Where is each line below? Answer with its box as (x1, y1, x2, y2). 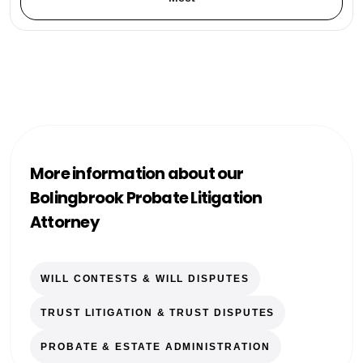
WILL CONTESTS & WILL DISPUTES (41, 272, 250, 284)
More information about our (30, 161, 244, 185)
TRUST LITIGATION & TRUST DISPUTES (41, 306, 275, 318)
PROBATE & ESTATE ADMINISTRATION (41, 340, 271, 352)
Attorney (30, 210, 99, 233)
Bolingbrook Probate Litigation (30, 186, 263, 209)
